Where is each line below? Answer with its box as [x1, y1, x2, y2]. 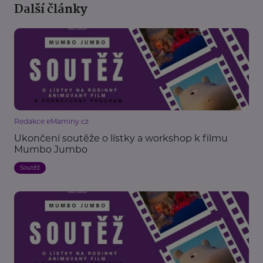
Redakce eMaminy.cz [14, 117, 89, 126]
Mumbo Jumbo [14, 144, 87, 156]
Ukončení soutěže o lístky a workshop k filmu [14, 133, 228, 144]
